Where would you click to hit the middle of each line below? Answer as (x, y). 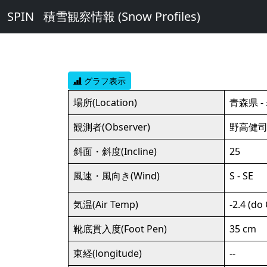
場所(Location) (105, 103)
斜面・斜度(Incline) (115, 151)
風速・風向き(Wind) (117, 176)
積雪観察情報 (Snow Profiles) (122, 16)
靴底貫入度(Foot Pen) (120, 229)
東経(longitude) (108, 253)
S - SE (241, 176)
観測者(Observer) (112, 127)
